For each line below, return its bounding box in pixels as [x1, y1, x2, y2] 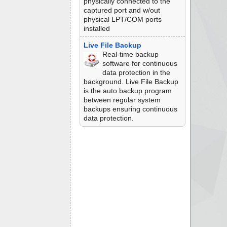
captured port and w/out [83, 6, 160, 14]
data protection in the [102, 68, 170, 77]
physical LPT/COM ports [83, 15, 162, 23]
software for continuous [102, 59, 177, 67]
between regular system [83, 96, 161, 104]
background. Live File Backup [83, 78, 178, 86]
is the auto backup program [83, 87, 172, 95]
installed [83, 24, 110, 32]
